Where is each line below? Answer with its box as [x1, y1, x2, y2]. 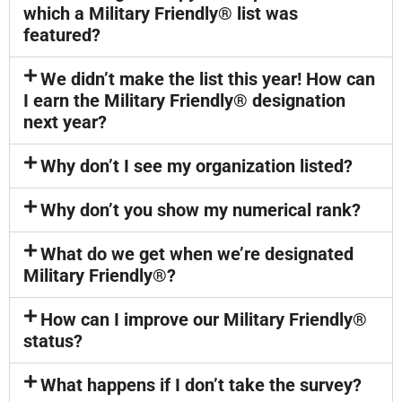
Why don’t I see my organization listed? [40, 155, 354, 177]
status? [23, 330, 83, 352]
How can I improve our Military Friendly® [40, 309, 368, 330]
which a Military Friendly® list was [23, 3, 298, 24]
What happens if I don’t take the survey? [40, 374, 363, 396]
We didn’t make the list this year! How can [40, 68, 376, 90]
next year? [23, 111, 107, 133]
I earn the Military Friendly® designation [23, 90, 345, 111]
